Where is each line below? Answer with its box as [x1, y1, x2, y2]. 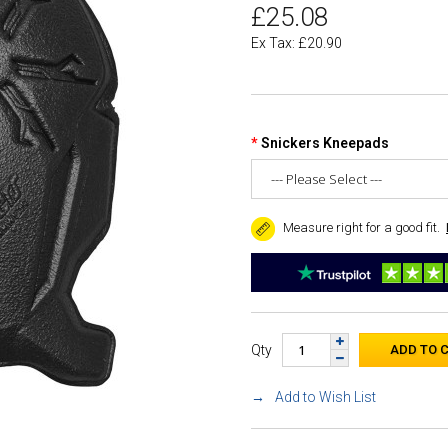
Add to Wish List [275, 388, 376, 405]
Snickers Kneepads [261, 135, 389, 151]
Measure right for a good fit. [280, 220, 440, 235]
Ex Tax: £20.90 [251, 35, 342, 51]
